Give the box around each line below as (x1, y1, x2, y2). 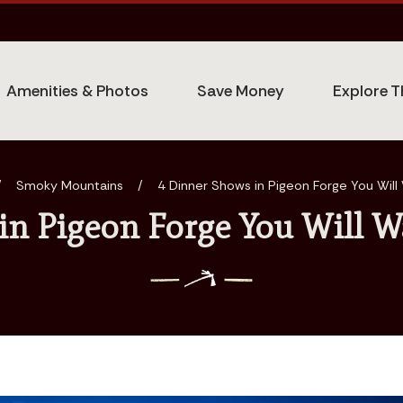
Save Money (197, 80, 285, 101)
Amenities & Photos (6, 80, 149, 101)
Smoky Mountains (15, 177, 123, 194)
